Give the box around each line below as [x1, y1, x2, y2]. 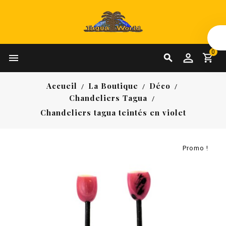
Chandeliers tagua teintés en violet [40, 107, 186, 118]
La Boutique [88, 80, 138, 91]
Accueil [46, 80, 77, 91]
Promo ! [183, 144, 208, 152]
